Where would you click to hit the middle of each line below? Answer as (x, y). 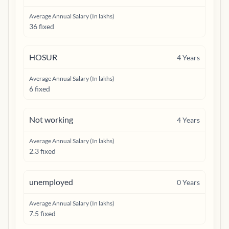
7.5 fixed (42, 213)
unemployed (51, 182)
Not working (51, 119)
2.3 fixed (42, 151)
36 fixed (42, 26)
